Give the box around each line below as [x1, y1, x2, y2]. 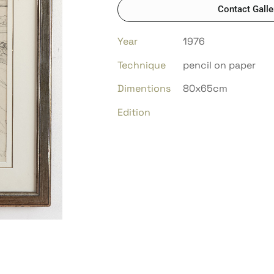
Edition [117, 105, 150, 119]
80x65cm [182, 82, 228, 95]
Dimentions [117, 82, 171, 95]
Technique [117, 58, 166, 72]
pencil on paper [182, 58, 256, 72]
